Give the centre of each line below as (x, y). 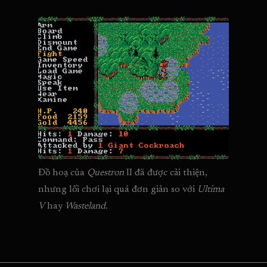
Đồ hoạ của (63, 173)
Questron (107, 173)
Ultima (211, 190)
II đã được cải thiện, (167, 173)
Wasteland (85, 207)
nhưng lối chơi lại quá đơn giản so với (118, 190)
